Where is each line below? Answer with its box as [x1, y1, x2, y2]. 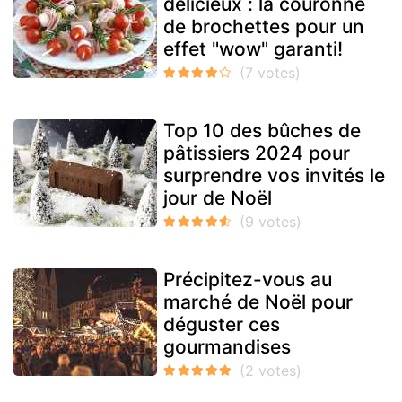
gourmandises [163, 336, 291, 359]
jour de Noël [163, 187, 272, 210]
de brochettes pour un [163, 15, 364, 39]
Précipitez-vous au [163, 268, 332, 292]
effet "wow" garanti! [163, 38, 343, 61]
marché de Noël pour [163, 291, 353, 314]
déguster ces [163, 313, 280, 336]
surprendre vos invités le [163, 164, 385, 188]
